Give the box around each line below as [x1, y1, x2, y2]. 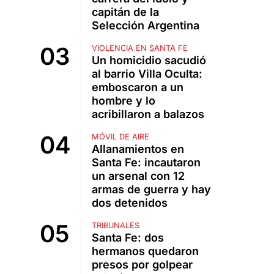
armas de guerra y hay [91, 183, 211, 196]
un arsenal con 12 [91, 169, 185, 183]
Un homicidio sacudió [91, 54, 206, 67]
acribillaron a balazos [91, 108, 204, 121]
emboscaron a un [91, 81, 183, 94]
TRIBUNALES [91, 221, 139, 231]
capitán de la [91, 6, 159, 19]
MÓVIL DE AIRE [91, 132, 149, 142]
